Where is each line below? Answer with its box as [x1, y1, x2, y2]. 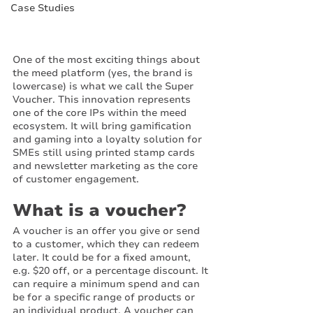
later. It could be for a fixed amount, [13, 251, 194, 264]
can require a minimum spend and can [13, 277, 203, 291]
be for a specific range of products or [13, 291, 198, 304]
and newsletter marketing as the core [13, 159, 201, 173]
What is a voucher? [13, 199, 186, 221]
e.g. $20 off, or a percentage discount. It [13, 264, 211, 277]
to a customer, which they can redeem [13, 238, 202, 251]
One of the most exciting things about [13, 53, 203, 66]
